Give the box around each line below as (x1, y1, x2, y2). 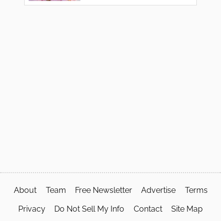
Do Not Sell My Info (54, 204, 125, 214)
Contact (133, 204, 162, 214)
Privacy (18, 204, 45, 214)
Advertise (141, 185, 176, 195)
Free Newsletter (74, 185, 132, 195)
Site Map (171, 204, 203, 214)
